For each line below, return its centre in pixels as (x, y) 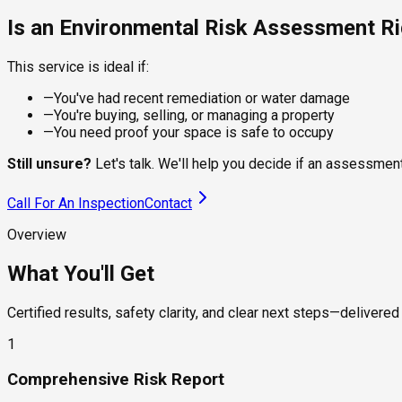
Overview (37, 235)
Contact (168, 204)
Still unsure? (49, 164)
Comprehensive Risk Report (116, 379)
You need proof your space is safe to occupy (194, 133)
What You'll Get (81, 274)
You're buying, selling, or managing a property (194, 116)
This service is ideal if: (78, 67)
